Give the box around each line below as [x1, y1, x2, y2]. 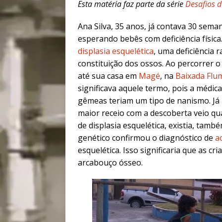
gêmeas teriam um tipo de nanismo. [78, 95, 213, 107]
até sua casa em [78, 70, 139, 82]
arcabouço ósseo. [78, 157, 143, 168]
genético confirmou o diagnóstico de [78, 132, 215, 144]
